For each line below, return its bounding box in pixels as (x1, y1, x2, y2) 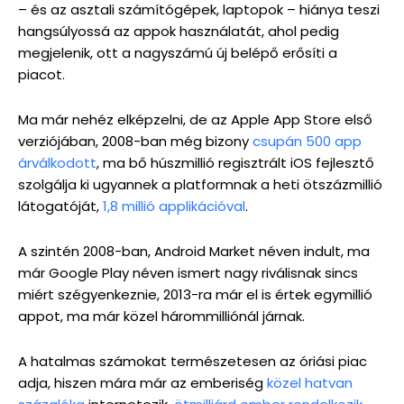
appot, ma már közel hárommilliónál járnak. (18, 307, 305, 326)
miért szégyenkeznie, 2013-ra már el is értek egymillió (18, 285, 372, 304)
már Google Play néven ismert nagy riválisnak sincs (18, 263, 358, 282)
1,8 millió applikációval (103, 197, 245, 216)
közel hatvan (267, 373, 353, 392)
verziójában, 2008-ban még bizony (18, 132, 252, 151)
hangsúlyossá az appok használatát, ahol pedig (18, 22, 339, 41)
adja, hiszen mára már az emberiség (18, 373, 267, 392)
